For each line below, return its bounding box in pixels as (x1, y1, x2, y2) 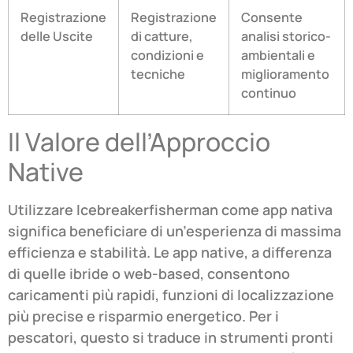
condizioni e (131, 46, 204, 65)
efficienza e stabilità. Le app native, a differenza (8, 243, 332, 262)
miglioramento (241, 65, 329, 84)
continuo (241, 84, 296, 102)
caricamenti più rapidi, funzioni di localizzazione (8, 285, 334, 305)
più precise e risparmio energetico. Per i (8, 307, 279, 326)
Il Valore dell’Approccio (8, 124, 270, 160)
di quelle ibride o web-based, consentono (8, 264, 290, 284)
